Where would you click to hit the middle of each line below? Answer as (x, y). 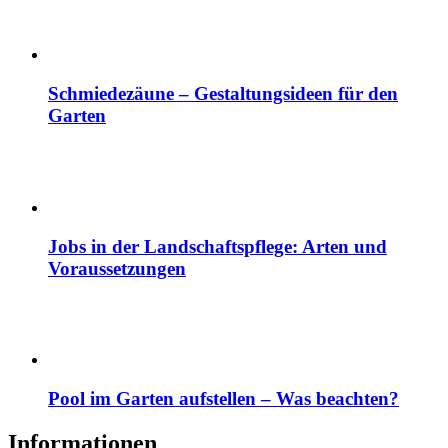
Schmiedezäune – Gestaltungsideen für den (223, 94)
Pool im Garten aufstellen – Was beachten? (223, 398)
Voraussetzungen (117, 268)
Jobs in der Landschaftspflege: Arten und (217, 246)
